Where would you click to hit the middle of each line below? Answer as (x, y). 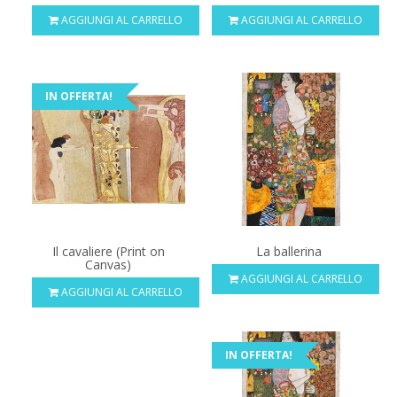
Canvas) (109, 265)
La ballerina (288, 252)
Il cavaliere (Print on (108, 252)
